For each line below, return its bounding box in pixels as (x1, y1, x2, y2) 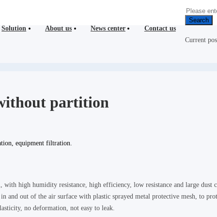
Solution (1, 24, 27, 32)
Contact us (144, 24, 176, 32)
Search (189, 16, 209, 24)
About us (45, 24, 72, 32)
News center (90, 24, 125, 32)
